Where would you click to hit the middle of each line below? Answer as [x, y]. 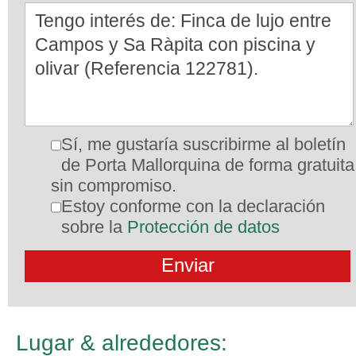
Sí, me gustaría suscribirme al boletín [203, 144]
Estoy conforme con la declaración [193, 206]
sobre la [94, 227]
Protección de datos [203, 227]
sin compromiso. [114, 186]
